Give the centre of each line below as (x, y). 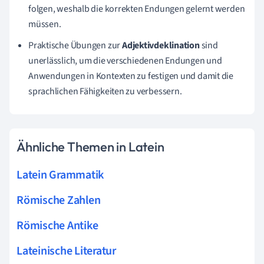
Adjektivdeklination (161, 45)
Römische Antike (57, 225)
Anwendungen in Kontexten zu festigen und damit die (131, 76)
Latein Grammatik (60, 175)
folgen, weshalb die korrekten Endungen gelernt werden (137, 9)
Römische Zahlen (59, 200)
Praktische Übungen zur (75, 45)
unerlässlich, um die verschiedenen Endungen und (125, 60)
